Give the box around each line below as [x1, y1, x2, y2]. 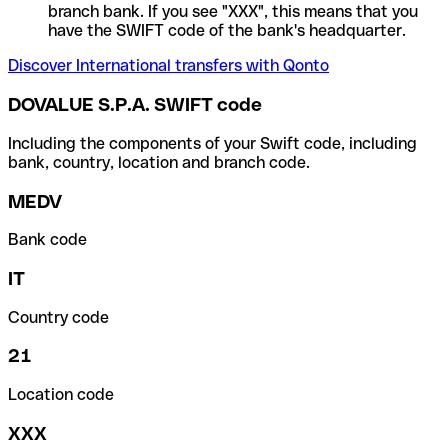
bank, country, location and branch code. [8, 152, 310, 172]
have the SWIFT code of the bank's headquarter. [48, 21, 406, 41]
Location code [8, 385, 114, 405]
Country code [8, 307, 109, 327]
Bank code [8, 230, 87, 250]
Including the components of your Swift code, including [8, 133, 417, 153]
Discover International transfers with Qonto [8, 56, 329, 76]
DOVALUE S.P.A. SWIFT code [8, 94, 262, 116]
